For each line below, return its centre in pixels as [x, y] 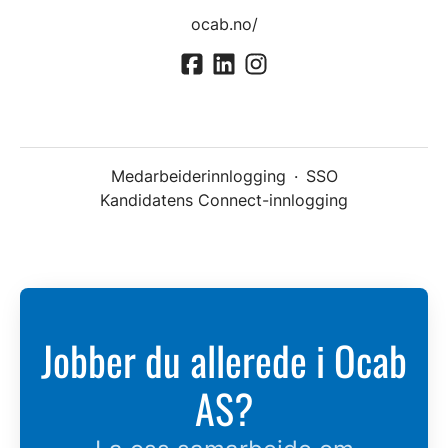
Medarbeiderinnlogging [198, 176]
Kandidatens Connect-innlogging [224, 200]
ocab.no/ [224, 24]
